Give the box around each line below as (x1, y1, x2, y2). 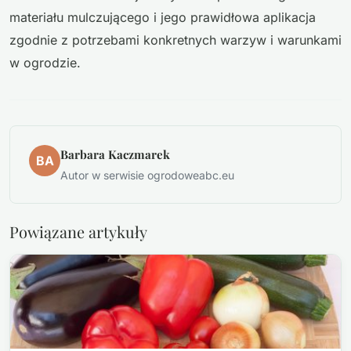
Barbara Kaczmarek (60, 146, 170, 162)
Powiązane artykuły (9, 220, 147, 242)
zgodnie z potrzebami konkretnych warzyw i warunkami (9, 31, 342, 48)
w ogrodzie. (9, 54, 81, 71)
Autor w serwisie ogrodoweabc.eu (60, 168, 234, 182)
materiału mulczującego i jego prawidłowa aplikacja (9, 9, 316, 25)
